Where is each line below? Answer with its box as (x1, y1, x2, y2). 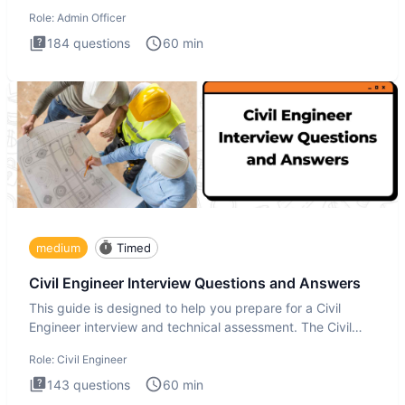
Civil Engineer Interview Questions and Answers (29, 274, 361, 293)
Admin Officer (57, 11, 126, 25)
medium (36, 240, 80, 255)
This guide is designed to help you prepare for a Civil (29, 299, 341, 316)
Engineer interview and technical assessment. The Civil (29, 318, 352, 334)
